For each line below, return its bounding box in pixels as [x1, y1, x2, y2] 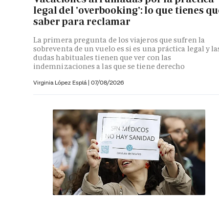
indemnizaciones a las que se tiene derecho [33, 61, 185, 71]
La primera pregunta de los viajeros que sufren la [33, 35, 205, 44]
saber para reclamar [33, 15, 131, 28]
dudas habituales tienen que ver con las [33, 52, 172, 62]
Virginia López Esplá [33, 78, 88, 86]
